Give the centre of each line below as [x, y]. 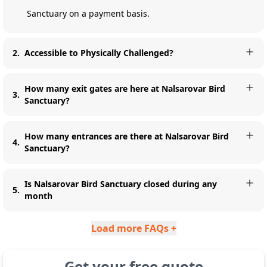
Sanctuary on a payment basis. [88, 13]
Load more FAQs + [133, 228]
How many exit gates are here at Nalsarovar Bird [125, 89]
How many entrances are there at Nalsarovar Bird [127, 136]
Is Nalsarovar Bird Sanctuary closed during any [121, 184]
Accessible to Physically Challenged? [99, 53]
